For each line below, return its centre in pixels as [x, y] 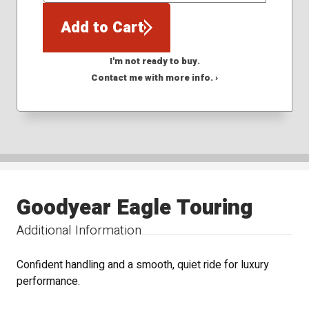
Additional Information [79, 230]
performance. [49, 282]
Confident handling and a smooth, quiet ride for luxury [143, 266]
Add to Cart [102, 28]
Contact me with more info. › [154, 78]
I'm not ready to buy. [154, 61]
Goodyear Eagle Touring [135, 208]
